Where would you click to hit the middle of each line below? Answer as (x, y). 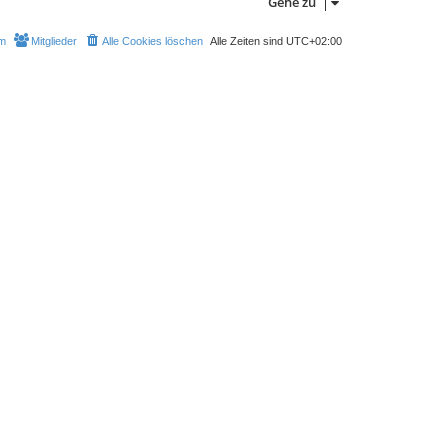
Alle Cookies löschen (152, 41)
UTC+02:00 (314, 41)
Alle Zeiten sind (248, 41)
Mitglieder (54, 41)
